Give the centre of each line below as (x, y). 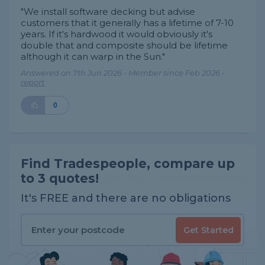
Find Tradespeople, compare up (128, 164)
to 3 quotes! (60, 178)
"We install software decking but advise (108, 12)
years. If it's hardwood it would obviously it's (117, 34)
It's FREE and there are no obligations (126, 198)
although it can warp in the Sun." (93, 56)
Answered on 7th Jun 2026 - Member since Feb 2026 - (123, 73)
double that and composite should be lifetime (124, 45)
